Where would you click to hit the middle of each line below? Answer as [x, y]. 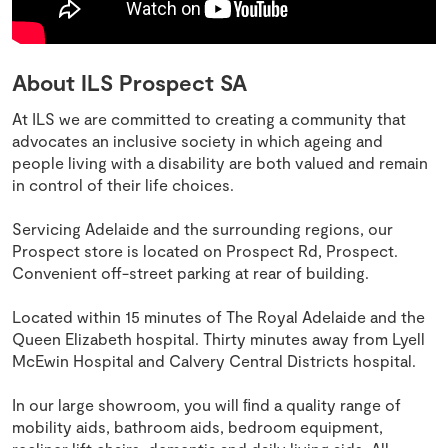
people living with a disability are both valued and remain [220, 163]
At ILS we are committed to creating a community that [209, 119]
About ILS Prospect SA [129, 82]
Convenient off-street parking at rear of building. [190, 273]
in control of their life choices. [123, 185]
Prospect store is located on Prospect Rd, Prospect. [205, 251]
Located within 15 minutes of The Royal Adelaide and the [218, 317]
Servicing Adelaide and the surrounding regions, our [202, 229]
